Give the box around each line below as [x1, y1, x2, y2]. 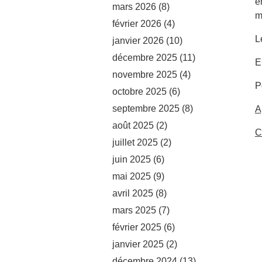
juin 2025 [112, 154, 151, 164]
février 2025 [112, 222, 161, 232]
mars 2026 [112, 1, 156, 12]
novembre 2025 [112, 69, 177, 80]
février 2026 [112, 18, 161, 29]
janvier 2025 [112, 239, 164, 249]
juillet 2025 [112, 137, 158, 147]
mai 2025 [112, 171, 151, 181]
